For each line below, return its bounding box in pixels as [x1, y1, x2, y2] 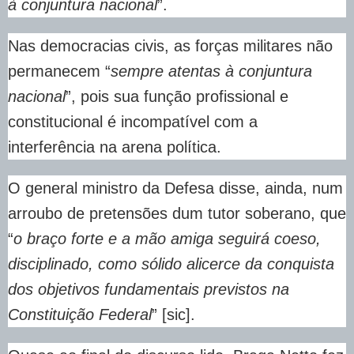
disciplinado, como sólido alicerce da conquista [8, 255, 334, 273]
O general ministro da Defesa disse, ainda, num [8, 179, 343, 198]
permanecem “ [8, 62, 111, 81]
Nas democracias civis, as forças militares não [8, 37, 333, 55]
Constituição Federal [8, 306, 152, 324]
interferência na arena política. [8, 138, 221, 156]
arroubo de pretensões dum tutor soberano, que [8, 205, 346, 223]
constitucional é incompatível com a [8, 113, 258, 131]
